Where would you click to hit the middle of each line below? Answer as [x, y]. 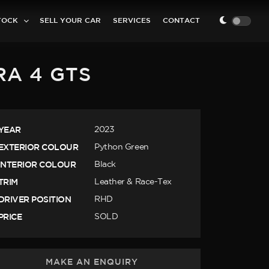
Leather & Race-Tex [133, 182]
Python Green [122, 147]
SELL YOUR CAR [70, 21]
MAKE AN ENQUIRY [92, 262]
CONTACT [181, 21]
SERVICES [132, 21]
